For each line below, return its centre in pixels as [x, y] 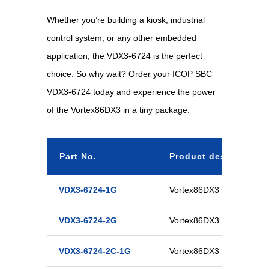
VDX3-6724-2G [88, 220]
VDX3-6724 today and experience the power [131, 92]
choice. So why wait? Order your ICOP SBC [129, 74]
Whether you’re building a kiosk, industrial [125, 20]
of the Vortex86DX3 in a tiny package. [118, 110]
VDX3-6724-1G [88, 189]
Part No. [78, 156]
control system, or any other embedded [121, 38]
